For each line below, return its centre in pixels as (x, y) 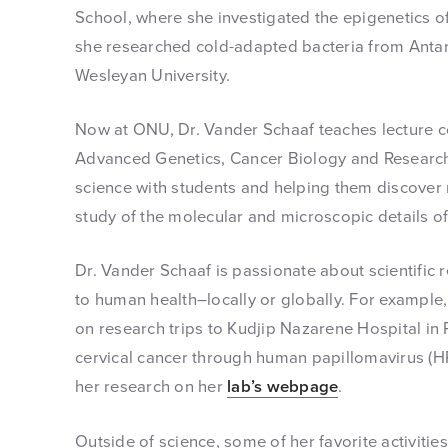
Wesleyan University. (152, 74)
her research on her (151, 385)
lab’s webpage (283, 386)
